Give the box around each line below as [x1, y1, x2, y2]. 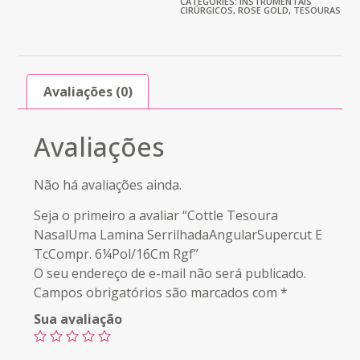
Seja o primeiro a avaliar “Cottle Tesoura [34, 207, 279, 225]
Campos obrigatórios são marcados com [34, 284, 281, 302]
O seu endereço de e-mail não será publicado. [34, 264, 307, 283]
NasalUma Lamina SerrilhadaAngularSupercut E [34, 226, 323, 244]
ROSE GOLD [238, 4, 288, 17]
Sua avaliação [34, 310, 123, 329]
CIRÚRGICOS [180, 4, 233, 17]
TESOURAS [293, 4, 341, 17]
